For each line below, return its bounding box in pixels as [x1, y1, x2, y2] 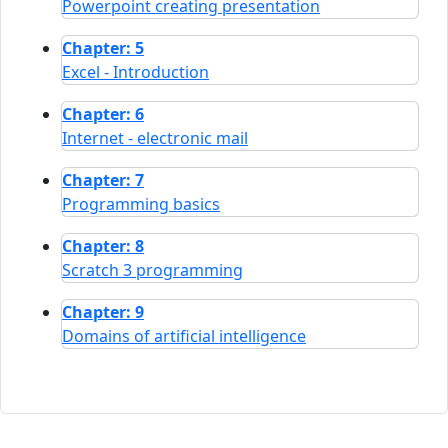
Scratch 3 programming [62, 258, 243, 281]
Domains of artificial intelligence [62, 324, 306, 347]
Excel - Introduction [62, 60, 209, 83]
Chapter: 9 [62, 300, 144, 323]
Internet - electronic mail [62, 126, 248, 149]
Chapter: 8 [62, 234, 144, 257]
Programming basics [62, 192, 220, 215]
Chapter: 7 [62, 168, 144, 191]
